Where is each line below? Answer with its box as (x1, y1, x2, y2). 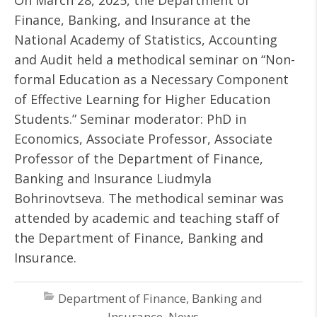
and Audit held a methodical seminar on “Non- (14, 51, 295, 68)
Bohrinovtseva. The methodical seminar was (14, 190, 284, 207)
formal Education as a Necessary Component (14, 71, 289, 88)
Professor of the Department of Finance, (14, 150, 263, 167)
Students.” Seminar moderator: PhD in (14, 110, 246, 127)
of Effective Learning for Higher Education (14, 91, 270, 108)
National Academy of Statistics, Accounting (14, 31, 277, 48)
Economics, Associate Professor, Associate (14, 130, 272, 147)
